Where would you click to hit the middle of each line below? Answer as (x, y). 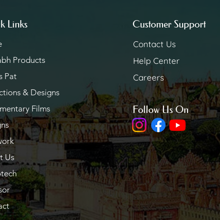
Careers (148, 77)
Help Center (156, 60)
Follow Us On (160, 109)
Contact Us (154, 44)
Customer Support (169, 24)
